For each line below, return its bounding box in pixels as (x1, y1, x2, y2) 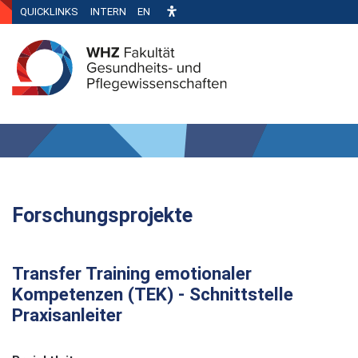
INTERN (90, 6, 126, 18)
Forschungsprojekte (12, 203, 193, 227)
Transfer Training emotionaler (12, 262, 252, 284)
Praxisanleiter (12, 304, 122, 325)
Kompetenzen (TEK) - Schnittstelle (12, 283, 293, 304)
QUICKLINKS (20, 6, 78, 18)
